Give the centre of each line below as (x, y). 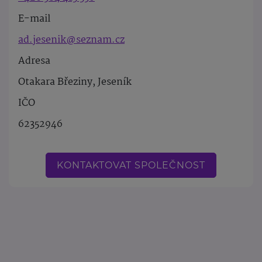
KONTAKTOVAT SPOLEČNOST (131, 166)
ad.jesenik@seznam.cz (71, 40)
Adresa (34, 61)
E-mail (34, 19)
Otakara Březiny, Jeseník (75, 82)
